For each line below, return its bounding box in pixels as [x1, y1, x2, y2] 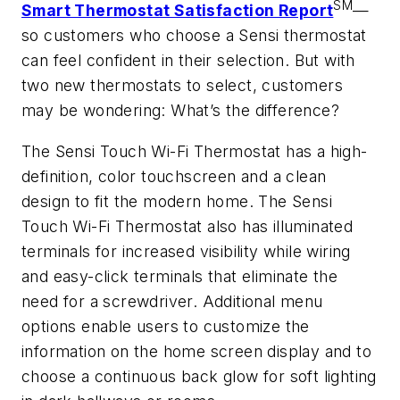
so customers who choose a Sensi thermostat [21, 25, 367, 45]
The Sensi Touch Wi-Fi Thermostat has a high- [21, 141, 368, 161]
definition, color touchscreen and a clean [21, 166, 327, 186]
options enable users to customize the [21, 316, 310, 336]
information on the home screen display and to [21, 341, 371, 361]
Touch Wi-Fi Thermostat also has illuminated [21, 216, 354, 236]
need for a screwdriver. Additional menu [21, 291, 323, 311]
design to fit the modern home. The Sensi [21, 191, 332, 211]
